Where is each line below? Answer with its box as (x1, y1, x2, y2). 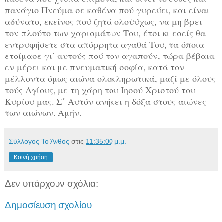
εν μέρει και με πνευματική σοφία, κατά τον (5, 60, 184, 73)
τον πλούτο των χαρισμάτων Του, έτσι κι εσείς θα (5, 26, 206, 39)
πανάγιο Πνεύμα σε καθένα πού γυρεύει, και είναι (5, 3, 210, 16)
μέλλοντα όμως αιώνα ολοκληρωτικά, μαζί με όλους (5, 72, 216, 84)
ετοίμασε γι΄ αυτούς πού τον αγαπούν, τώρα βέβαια (5, 49, 215, 61)
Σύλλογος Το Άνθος (9, 137, 69, 145)
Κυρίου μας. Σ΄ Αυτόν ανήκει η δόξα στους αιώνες (5, 95, 206, 107)
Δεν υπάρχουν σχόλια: (5, 178, 98, 189)
